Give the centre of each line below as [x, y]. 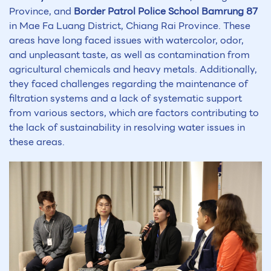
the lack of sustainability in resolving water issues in [127, 128]
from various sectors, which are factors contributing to [134, 113]
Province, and [41, 11]
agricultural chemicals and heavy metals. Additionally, [133, 70]
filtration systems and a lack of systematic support [126, 99]
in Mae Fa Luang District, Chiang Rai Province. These [130, 26]
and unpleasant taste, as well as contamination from [129, 55]
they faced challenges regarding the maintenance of [129, 84]
